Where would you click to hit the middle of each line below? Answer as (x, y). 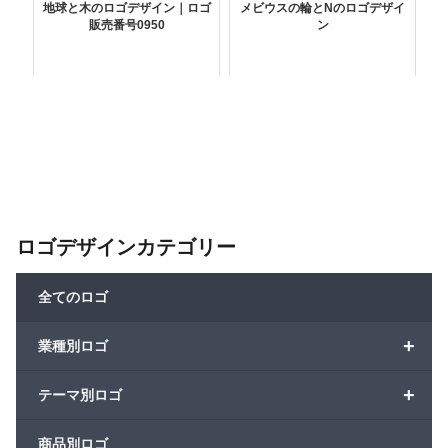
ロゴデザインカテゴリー (126, 247)
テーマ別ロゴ (80, 395)
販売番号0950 (126, 25)
